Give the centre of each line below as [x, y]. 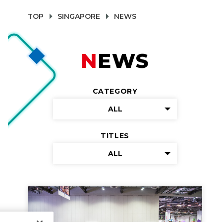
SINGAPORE [79, 16]
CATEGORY [115, 91]
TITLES [115, 136]
